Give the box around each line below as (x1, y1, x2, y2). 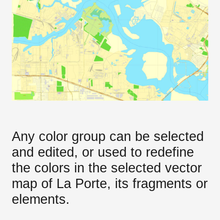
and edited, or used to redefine (12, 144, 194, 160)
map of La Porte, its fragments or (12, 175, 208, 191)
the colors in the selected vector (12, 160, 202, 175)
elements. (12, 191, 70, 207)
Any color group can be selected (12, 128, 204, 144)
